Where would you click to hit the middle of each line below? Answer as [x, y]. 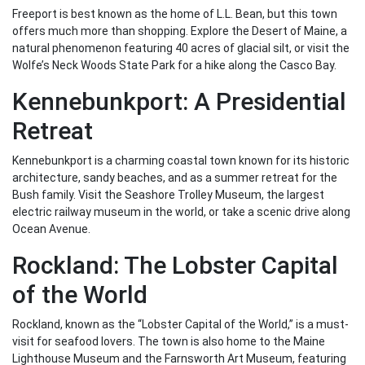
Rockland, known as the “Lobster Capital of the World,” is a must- [180, 325]
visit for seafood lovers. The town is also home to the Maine [169, 342]
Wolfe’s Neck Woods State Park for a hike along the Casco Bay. [174, 66]
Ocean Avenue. [51, 229]
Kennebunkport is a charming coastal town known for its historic [181, 161]
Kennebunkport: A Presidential [179, 102]
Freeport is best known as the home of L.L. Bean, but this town [175, 14]
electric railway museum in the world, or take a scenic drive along [181, 212]
